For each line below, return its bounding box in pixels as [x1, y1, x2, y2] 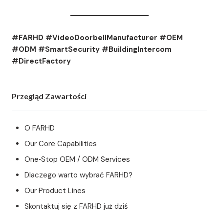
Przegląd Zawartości [12, 91, 87, 101]
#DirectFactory [12, 56, 71, 66]
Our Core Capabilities [24, 138, 97, 149]
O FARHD [24, 123, 55, 133]
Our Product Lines [24, 185, 86, 196]
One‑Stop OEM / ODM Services [24, 154, 131, 164]
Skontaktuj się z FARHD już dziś [24, 201, 129, 211]
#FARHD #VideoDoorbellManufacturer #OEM [12, 32, 183, 43]
